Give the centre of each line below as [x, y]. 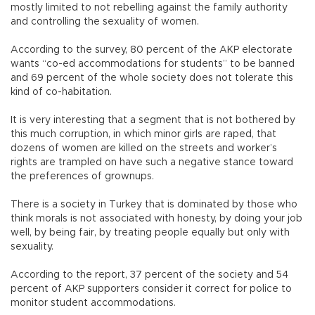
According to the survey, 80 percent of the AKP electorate [152, 50]
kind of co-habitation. [63, 92]
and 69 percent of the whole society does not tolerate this [152, 78]
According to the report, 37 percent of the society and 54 [149, 275]
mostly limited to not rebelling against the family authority [149, 8]
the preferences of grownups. [84, 177]
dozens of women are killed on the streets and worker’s [144, 149]
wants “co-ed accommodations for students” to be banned [153, 64]
